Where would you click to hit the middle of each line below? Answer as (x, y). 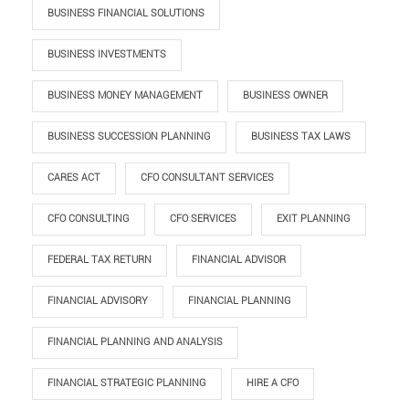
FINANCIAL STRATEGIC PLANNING (127, 383)
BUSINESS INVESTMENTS (107, 54)
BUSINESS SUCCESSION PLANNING (129, 136)
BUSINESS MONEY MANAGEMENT (125, 95)
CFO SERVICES (203, 219)
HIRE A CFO (273, 383)
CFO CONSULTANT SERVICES (207, 178)
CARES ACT (74, 178)
